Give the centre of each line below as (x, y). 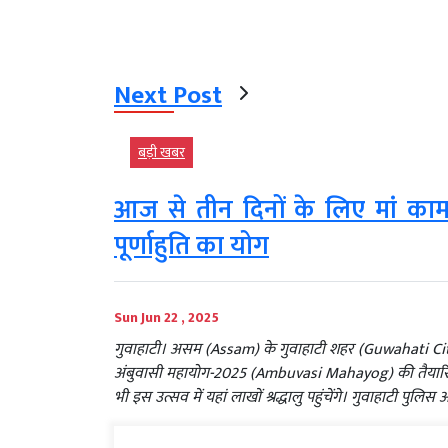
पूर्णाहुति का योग (191, 247)
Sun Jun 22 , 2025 (166, 318)
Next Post (168, 96)
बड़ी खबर (161, 153)
